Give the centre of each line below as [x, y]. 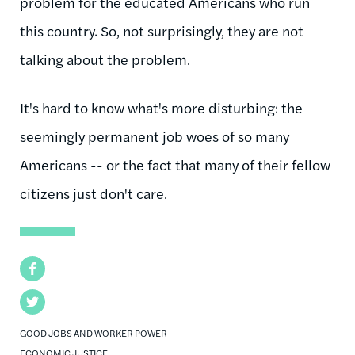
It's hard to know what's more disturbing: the [161, 107]
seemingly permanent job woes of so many [155, 136]
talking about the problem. [107, 59]
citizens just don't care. [95, 193]
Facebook [47, 268]
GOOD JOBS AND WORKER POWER [94, 332]
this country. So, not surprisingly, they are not [162, 30]
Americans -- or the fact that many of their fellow [175, 164]
